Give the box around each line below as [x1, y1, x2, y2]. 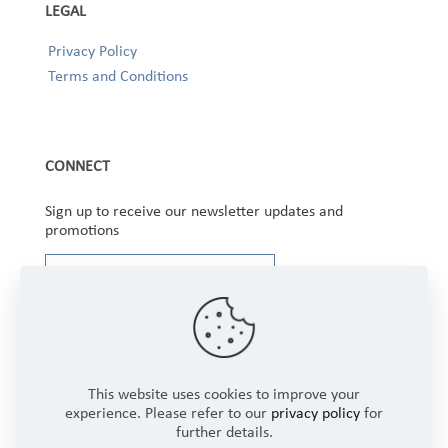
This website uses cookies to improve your [88, 384, 360, 403]
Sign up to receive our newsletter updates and [45, 201, 343, 221]
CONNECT [45, 156, 110, 176]
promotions [45, 220, 119, 240]
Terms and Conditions [48, 66, 188, 86]
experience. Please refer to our [65, 403, 271, 422]
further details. [175, 422, 273, 441]
